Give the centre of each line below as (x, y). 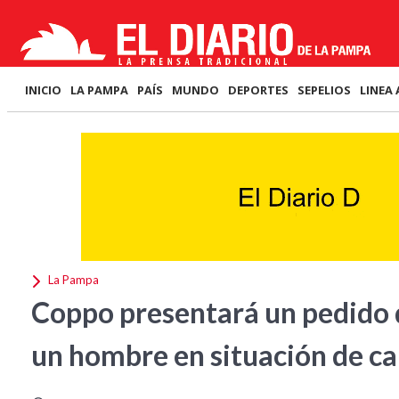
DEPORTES (258, 90)
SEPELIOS (324, 90)
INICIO (43, 90)
